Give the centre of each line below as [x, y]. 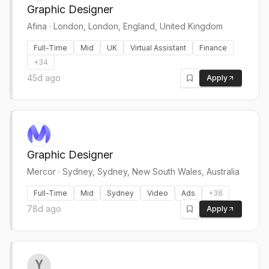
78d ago [44, 209]
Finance [213, 48]
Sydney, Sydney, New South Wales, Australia [151, 171]
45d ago [44, 78]
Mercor [41, 171]
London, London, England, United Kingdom [138, 26]
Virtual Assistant [158, 48]
